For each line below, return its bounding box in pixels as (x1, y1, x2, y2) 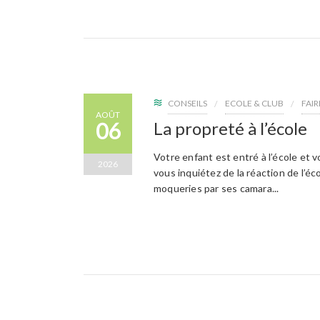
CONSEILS (168, 97, 207, 109)
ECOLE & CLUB (225, 97, 284, 109)
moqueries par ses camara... (154, 181, 279, 194)
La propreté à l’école (154, 117, 307, 139)
